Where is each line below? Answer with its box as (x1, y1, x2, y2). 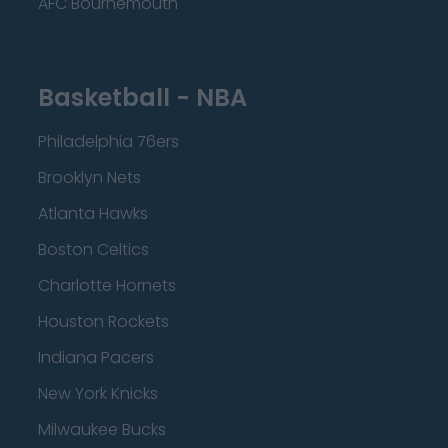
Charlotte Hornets (38, 274, 176, 297)
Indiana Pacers (38, 346, 154, 369)
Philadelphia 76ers (38, 130, 179, 153)
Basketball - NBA (38, 81, 247, 114)
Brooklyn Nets (38, 166, 141, 189)
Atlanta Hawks (38, 202, 148, 225)
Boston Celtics (38, 238, 149, 261)
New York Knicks (38, 382, 158, 405)
